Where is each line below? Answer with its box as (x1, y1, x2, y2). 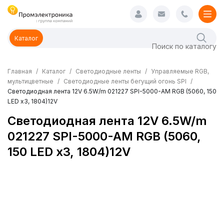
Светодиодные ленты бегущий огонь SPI (63, 77, 186, 85)
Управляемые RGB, (151, 67, 209, 75)
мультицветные (7, 77, 53, 85)
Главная (7, 67, 32, 75)
